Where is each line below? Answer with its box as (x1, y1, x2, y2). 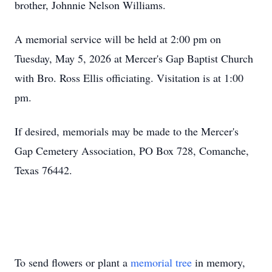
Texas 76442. (15, 163, 72, 177)
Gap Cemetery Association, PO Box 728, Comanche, (15, 143, 249, 158)
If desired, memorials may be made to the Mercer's (15, 124, 239, 138)
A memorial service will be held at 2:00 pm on (15, 32, 221, 46)
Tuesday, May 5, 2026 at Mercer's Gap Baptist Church (15, 51, 253, 66)
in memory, (192, 255, 245, 270)
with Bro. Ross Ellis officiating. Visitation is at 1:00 (15, 70, 243, 85)
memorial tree (131, 255, 192, 270)
